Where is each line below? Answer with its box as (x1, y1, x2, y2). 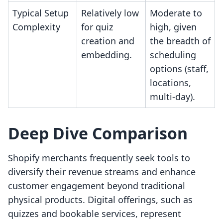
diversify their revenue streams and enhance (8, 166, 196, 178)
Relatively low (81, 7, 139, 19)
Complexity (12, 21, 60, 33)
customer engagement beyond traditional (8, 180, 185, 192)
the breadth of (150, 35, 211, 47)
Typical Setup (12, 7, 69, 19)
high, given (150, 21, 197, 33)
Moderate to (150, 7, 202, 19)
